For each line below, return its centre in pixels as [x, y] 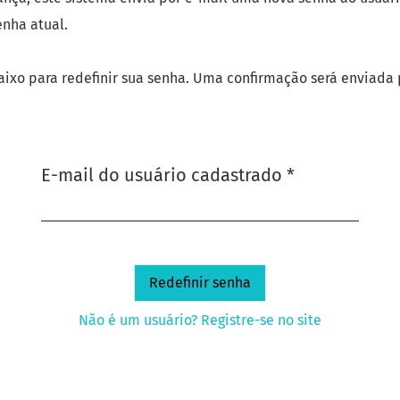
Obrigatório [341, 174]
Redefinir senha [200, 282]
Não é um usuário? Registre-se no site [200, 320]
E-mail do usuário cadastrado [164, 175]
